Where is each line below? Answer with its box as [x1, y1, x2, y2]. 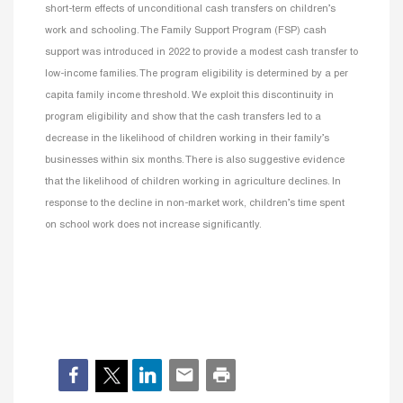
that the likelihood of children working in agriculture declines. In [45, 177, 341, 187]
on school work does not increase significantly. [45, 220, 262, 230]
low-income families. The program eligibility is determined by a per [45, 69, 348, 79]
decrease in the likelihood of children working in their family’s [45, 134, 329, 144]
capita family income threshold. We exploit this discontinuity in [45, 91, 334, 101]
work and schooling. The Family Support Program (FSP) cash [45, 26, 327, 36]
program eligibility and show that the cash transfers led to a [45, 112, 321, 122]
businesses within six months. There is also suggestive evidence [45, 156, 345, 166]
